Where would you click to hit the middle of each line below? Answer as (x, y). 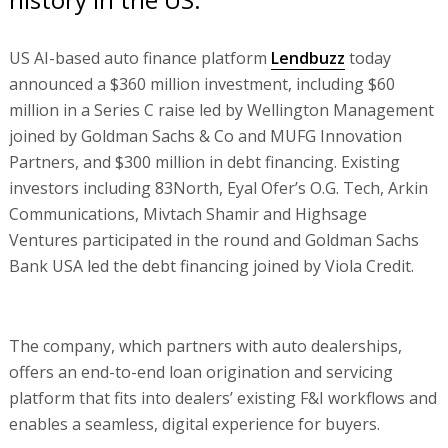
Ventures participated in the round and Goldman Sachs (213, 239)
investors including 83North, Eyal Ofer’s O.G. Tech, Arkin (218, 187)
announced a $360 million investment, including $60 (201, 83)
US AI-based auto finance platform (139, 57)
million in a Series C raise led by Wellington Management (221, 109)
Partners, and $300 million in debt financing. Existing (204, 161)
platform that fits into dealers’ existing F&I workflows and (222, 397)
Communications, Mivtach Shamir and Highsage (187, 213)
